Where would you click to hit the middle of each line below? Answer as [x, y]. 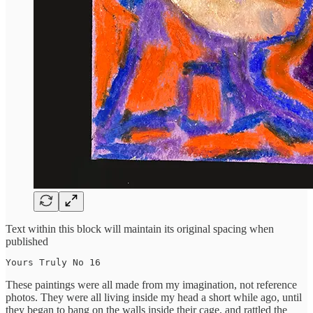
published [27, 241]
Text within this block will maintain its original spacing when [140, 228]
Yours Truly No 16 [53, 262]
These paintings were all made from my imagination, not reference [151, 284]
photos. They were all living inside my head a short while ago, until [154, 297]
